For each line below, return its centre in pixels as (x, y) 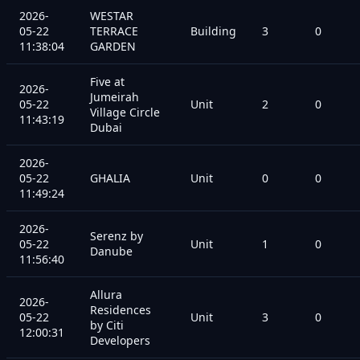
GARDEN (113, 46)
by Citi (107, 325)
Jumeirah (115, 96)
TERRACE (114, 31)
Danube (111, 251)
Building (213, 31)
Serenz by (117, 235)
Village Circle (125, 112)
